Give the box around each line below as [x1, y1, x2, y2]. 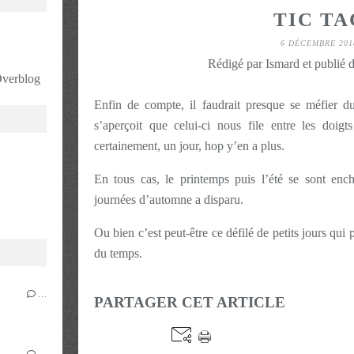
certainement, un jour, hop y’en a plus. [94, 138, 284, 153]
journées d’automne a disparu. [94, 192, 243, 206]
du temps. [94, 246, 142, 260]
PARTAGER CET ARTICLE [94, 293, 285, 311]
